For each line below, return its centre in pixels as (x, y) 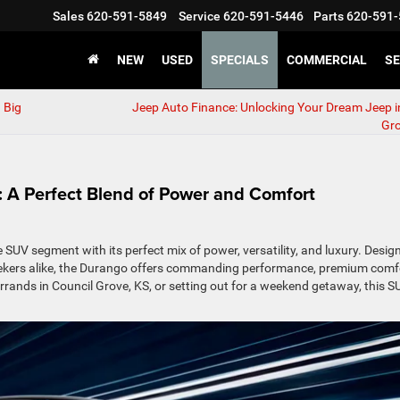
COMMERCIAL (327, 60)
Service (200, 17)
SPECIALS (240, 60)
